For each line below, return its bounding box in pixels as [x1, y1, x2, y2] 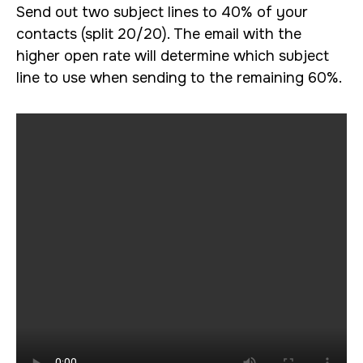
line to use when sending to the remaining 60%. [16, 69, 342, 87]
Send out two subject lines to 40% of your [16, 3, 308, 21]
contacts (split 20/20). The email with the [16, 25, 301, 43]
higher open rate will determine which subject [16, 47, 329, 65]
